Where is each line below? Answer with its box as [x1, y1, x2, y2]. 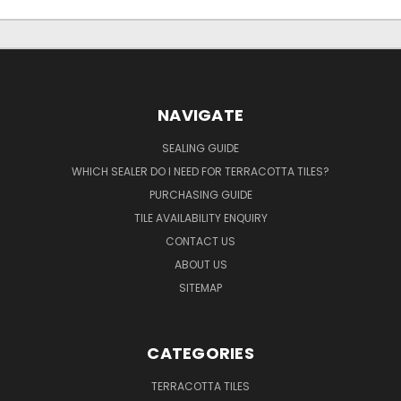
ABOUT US [174, 256, 227, 272]
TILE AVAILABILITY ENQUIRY [133, 209, 268, 226]
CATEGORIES [147, 341, 254, 364]
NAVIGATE [158, 103, 243, 126]
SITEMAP [179, 279, 222, 295]
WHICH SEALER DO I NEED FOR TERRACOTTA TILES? [72, 163, 329, 179]
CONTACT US [166, 233, 235, 249]
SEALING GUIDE [162, 140, 239, 156]
